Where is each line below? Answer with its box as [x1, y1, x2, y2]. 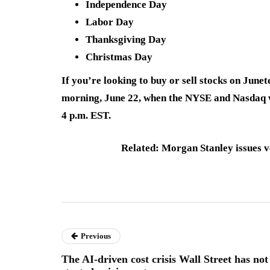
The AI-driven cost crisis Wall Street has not [61, 253, 268, 266]
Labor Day [86, 16, 134, 28]
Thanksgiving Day [86, 34, 166, 46]
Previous [81, 231, 111, 241]
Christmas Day [86, 51, 152, 63]
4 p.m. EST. [61, 110, 111, 122]
